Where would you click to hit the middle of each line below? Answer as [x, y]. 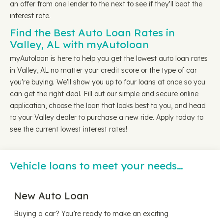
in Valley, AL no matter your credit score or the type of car [103, 70]
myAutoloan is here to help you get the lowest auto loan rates [109, 58]
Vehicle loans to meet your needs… [96, 165]
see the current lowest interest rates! [69, 129]
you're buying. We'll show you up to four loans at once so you [108, 82]
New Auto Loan [51, 196]
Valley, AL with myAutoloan [79, 44]
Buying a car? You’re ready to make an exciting [91, 214]
